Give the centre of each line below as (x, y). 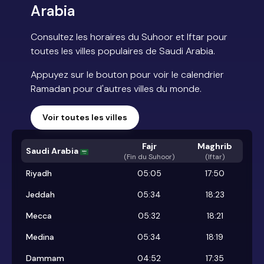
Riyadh (39, 174)
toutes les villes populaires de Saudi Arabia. (123, 51)
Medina (40, 237)
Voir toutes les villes (85, 118)
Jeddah (40, 195)
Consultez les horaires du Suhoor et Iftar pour (129, 37)
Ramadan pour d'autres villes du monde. (116, 89)
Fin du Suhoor (149, 157)
